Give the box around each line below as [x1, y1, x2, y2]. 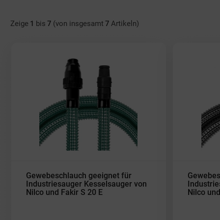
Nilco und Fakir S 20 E [26, 188, 103, 197]
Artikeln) [110, 19, 139, 28]
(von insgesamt [53, 19, 104, 28]
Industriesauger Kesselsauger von [26, 179, 147, 189]
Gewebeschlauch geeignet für [26, 171, 132, 180]
